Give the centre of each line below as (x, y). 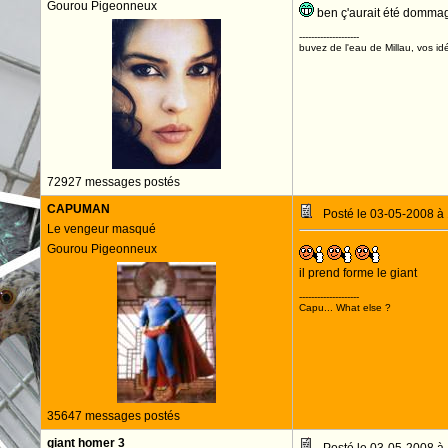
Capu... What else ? (344, 307)
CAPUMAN (78, 209)
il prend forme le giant (357, 273)
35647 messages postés (113, 416)
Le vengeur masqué (101, 229)
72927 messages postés (113, 182)
